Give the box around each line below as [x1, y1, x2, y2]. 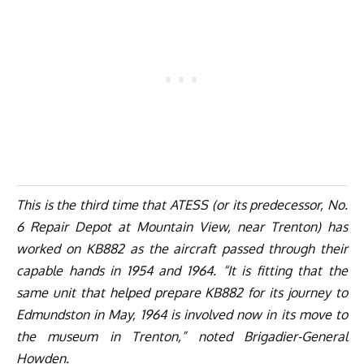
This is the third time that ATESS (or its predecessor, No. [16, 196, 348, 213]
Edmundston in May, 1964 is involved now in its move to [16, 305, 348, 323]
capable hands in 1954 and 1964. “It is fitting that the [16, 262, 348, 279]
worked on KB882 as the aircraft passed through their [16, 240, 348, 257]
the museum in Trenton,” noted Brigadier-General [16, 327, 348, 344]
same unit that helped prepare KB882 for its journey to [16, 284, 348, 301]
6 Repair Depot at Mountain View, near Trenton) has [16, 218, 348, 235]
